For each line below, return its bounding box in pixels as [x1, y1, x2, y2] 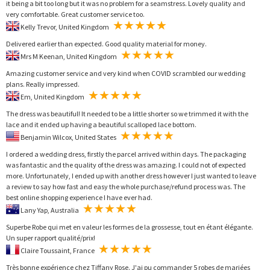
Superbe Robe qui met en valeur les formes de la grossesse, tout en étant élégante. [6, 222, 253, 231]
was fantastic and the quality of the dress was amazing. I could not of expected [6, 160, 246, 169]
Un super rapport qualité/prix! [6, 233, 95, 242]
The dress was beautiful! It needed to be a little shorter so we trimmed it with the [6, 108, 248, 118]
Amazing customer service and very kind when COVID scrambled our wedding [6, 68, 245, 78]
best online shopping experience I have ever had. [6, 192, 152, 202]
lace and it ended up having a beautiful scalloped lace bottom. [6, 119, 196, 129]
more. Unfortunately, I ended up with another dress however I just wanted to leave [6, 171, 256, 180]
